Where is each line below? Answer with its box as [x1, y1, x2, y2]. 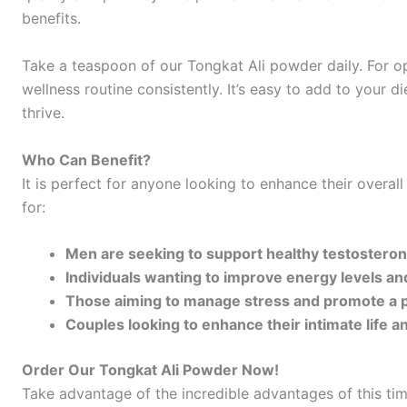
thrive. [22, 104, 65, 123]
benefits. [22, 9, 81, 28]
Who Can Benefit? [22, 150, 151, 169]
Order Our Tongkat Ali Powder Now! [22, 361, 279, 380]
